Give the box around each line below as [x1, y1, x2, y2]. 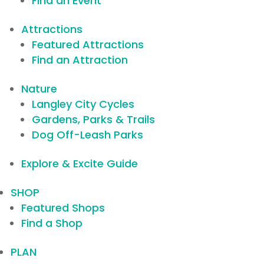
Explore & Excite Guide [21, 156, 138, 171]
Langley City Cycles [32, 97, 134, 111]
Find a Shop [21, 216, 82, 230]
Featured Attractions [32, 37, 144, 52]
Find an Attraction [32, 52, 128, 67]
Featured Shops [21, 200, 105, 215]
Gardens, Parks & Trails [32, 112, 155, 127]
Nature [21, 81, 57, 96]
